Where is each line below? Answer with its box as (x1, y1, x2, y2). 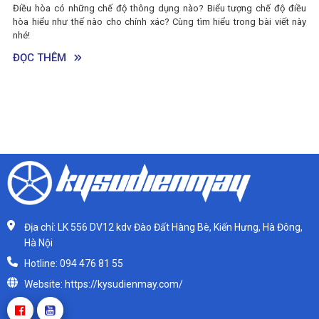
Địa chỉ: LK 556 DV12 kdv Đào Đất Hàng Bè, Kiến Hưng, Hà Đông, (24, 221, 303, 234)
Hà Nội (24, 237, 53, 249)
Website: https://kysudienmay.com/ (24, 278, 183, 291)
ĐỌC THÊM (36, 18, 90, 31)
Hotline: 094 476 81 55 (24, 258, 123, 270)
